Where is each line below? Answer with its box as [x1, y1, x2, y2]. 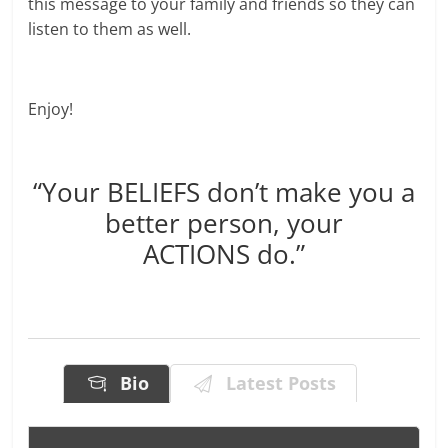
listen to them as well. [28, 18, 192, 41]
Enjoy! [28, 98, 74, 121]
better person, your [104, 205, 343, 242]
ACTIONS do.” [142, 236, 305, 273]
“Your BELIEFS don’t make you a [32, 174, 415, 211]
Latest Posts [215, 371, 336, 396]
